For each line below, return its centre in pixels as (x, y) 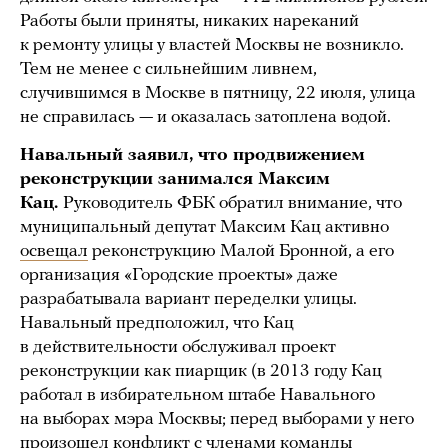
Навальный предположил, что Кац (157, 323)
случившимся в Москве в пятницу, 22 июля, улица (218, 93)
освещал (54, 251)
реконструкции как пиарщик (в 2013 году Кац (201, 371)
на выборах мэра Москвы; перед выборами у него (217, 419)
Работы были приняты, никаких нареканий (189, 21)
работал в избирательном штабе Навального (197, 395)
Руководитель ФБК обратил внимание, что (232, 203)
